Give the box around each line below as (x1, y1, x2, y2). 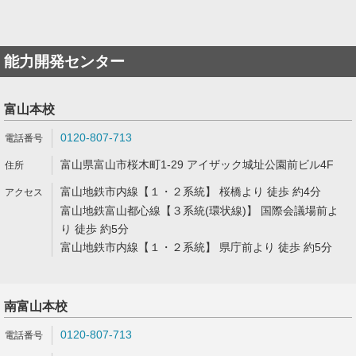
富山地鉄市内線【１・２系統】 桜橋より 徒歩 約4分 (60, 185, 321, 198)
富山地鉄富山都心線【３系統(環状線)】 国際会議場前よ (60, 204, 339, 217)
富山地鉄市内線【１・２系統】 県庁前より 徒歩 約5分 (60, 241, 332, 253)
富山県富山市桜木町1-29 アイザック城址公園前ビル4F (60, 158, 334, 171)
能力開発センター (4, 53, 125, 70)
